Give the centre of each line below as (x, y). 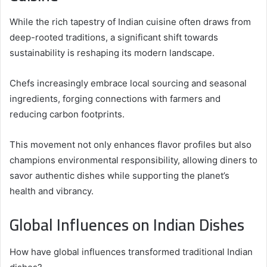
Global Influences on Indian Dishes (127, 225)
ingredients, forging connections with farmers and (115, 99)
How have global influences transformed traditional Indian (131, 252)
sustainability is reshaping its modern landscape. (112, 53)
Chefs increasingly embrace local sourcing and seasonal (128, 83)
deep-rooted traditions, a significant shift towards (114, 38)
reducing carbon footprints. (67, 114)
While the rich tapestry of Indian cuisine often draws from (130, 22)
